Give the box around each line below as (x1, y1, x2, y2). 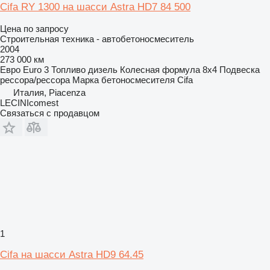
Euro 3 (23, 64, 49, 75)
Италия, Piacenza (13, 87, 86, 98)
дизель (88, 64, 118, 75)
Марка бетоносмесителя (72, 74, 175, 85)
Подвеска (219, 64, 260, 75)
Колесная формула (120, 64, 200, 75)
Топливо (51, 64, 86, 75)
